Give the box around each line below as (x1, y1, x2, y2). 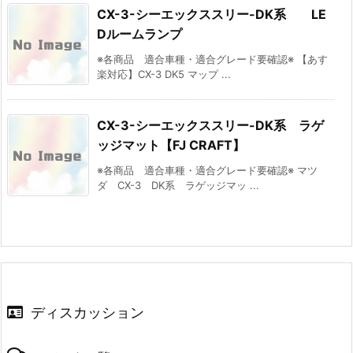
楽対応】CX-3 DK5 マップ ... (97, 68, 231, 81)
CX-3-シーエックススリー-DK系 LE (97, 6, 326, 23)
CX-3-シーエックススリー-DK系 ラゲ (97, 117, 324, 134)
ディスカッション (31, 304, 144, 321)
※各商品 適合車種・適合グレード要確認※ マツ (97, 164, 318, 177)
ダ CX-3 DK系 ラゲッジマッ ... (97, 179, 259, 192)
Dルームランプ (97, 26, 182, 43)
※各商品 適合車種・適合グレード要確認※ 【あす (97, 53, 328, 66)
